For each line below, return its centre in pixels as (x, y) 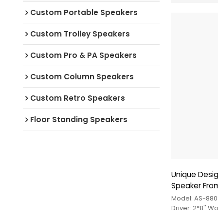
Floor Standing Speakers (79, 119)
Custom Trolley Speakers (80, 34)
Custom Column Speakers (82, 76)
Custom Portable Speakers (84, 12)
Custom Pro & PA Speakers (83, 55)
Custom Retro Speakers (77, 98)
